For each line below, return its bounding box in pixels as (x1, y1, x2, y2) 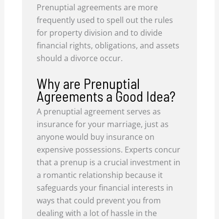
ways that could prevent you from (37, 195, 161, 206)
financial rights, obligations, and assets (37, 40, 180, 51)
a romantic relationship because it (37, 169, 163, 180)
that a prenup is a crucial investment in (37, 156, 181, 168)
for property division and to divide (37, 27, 163, 39)
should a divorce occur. (37, 53, 123, 64)
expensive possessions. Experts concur (37, 144, 181, 155)
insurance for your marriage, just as (37, 118, 169, 130)
